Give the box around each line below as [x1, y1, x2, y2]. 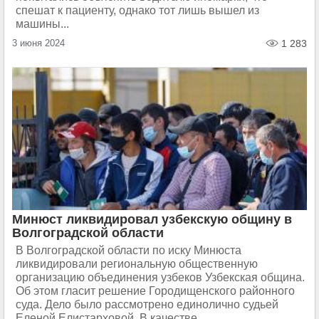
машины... [16, 18, 69, 30]
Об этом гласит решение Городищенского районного [16, 285, 295, 297]
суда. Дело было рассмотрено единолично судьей [16, 298, 278, 310]
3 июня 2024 [12, 38, 65, 48]
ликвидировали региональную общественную [16, 258, 258, 270]
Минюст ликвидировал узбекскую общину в [12, 212, 292, 226]
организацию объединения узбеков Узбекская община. [16, 271, 305, 283]
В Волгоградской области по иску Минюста [16, 244, 241, 256]
